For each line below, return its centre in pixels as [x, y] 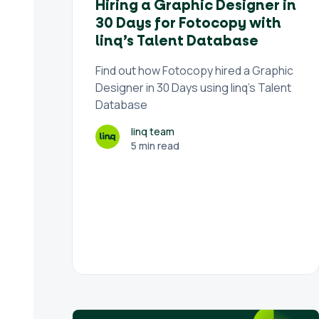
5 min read [155, 146]
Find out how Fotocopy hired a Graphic [194, 70]
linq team [152, 131]
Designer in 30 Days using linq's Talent [193, 88]
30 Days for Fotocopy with [188, 23]
